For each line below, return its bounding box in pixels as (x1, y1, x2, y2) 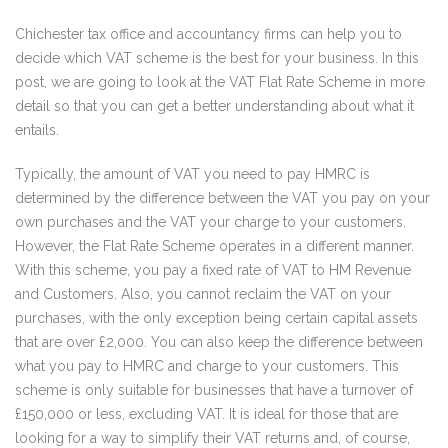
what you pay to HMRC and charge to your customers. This (15, 358, 399, 374)
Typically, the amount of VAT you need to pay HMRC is (15, 166, 370, 182)
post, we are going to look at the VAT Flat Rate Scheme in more (15, 74, 425, 90)
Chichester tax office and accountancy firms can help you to (15, 26, 402, 42)
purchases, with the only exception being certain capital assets (15, 310, 418, 326)
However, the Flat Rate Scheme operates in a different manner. (15, 238, 414, 254)
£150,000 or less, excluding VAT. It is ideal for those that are (15, 406, 398, 422)
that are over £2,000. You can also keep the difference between (15, 334, 423, 350)
